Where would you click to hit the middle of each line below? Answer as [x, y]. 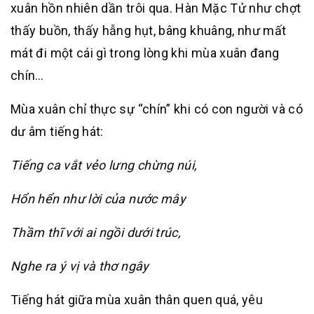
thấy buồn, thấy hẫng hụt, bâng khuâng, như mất [149, 30]
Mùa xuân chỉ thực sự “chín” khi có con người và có [157, 109]
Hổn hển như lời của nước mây [98, 199]
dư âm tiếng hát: [57, 131]
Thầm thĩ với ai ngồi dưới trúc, [96, 232]
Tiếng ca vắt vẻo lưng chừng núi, [104, 165]
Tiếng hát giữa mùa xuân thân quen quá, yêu [137, 300]
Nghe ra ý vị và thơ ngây [80, 266]
